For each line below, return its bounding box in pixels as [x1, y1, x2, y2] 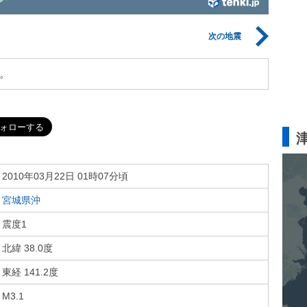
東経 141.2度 [2, 267, 58, 278]
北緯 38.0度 [2, 243, 53, 254]
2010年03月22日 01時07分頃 [2, 171, 128, 182]
